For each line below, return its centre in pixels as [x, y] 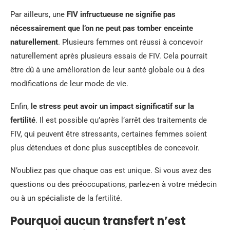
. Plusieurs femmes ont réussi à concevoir [130, 42]
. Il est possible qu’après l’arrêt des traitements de [121, 120]
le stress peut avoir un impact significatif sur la [112, 106]
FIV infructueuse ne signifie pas [121, 14]
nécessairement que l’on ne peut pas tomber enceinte [102, 28]
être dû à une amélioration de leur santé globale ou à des [108, 70]
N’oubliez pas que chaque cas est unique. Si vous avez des [111, 170]
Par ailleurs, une [39, 14]
